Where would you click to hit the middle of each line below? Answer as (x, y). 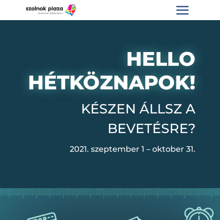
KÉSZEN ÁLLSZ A (138, 109)
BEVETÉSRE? (151, 128)
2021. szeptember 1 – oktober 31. (133, 149)
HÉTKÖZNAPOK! (112, 82)
